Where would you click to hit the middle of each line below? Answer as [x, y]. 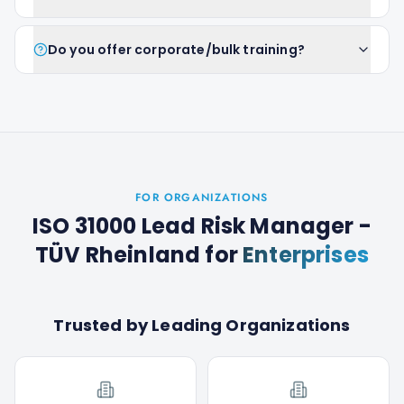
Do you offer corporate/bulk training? [176, 50]
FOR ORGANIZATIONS [202, 197]
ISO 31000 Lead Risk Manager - [202, 226]
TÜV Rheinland [118, 255]
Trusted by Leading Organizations [202, 325]
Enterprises [306, 255]
